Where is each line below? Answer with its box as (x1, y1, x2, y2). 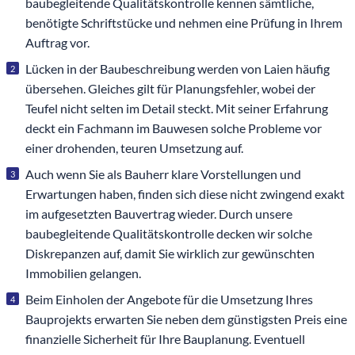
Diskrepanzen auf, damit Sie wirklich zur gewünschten (25, 246, 315, 261)
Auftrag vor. (25, 35, 90, 51)
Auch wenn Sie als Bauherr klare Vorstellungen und (25, 166, 301, 182)
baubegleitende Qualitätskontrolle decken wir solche (25, 226, 312, 242)
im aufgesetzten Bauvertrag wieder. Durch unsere (25, 206, 292, 222)
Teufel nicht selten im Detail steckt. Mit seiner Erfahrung (25, 101, 328, 116)
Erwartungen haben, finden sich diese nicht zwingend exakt (25, 186, 345, 202)
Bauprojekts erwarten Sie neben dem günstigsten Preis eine (25, 311, 347, 327)
